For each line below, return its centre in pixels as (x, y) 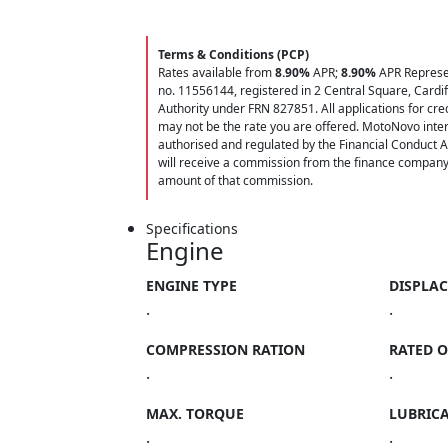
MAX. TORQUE (195, 413)
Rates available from (216, 72)
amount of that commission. (235, 180)
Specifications (192, 228)
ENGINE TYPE (191, 285)
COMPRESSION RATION (225, 349)
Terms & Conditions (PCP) (233, 54)
